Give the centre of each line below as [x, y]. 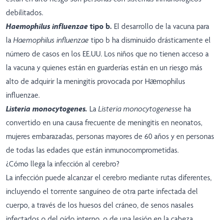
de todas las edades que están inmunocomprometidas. [92, 150]
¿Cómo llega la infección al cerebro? [63, 164]
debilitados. [25, 13]
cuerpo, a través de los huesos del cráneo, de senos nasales [100, 205]
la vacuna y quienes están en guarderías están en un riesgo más [104, 68]
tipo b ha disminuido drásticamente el [151, 40]
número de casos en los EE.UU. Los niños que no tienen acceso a [107, 54]
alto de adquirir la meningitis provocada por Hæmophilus [96, 82]
